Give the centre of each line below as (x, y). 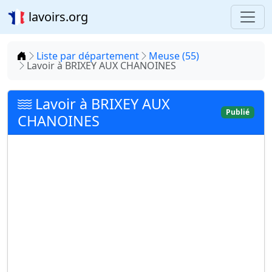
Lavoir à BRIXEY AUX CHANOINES (101, 66)
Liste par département (88, 56)
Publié (238, 112)
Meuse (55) (174, 56)
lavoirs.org (57, 17)
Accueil (42, 55)
